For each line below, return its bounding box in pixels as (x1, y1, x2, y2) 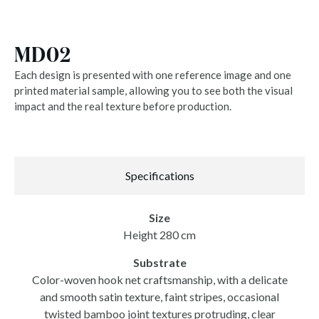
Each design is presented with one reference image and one (14, 68, 291, 82)
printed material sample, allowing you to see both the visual (14, 84, 293, 98)
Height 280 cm (123, 228, 196, 242)
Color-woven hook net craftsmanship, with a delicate (31, 272, 288, 286)
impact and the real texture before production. (14, 100, 231, 113)
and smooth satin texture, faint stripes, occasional (40, 289, 279, 303)
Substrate (132, 255, 187, 269)
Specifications (125, 169, 194, 183)
